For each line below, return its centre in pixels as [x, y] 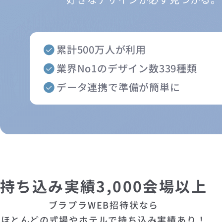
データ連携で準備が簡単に [118, 87]
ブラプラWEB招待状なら [104, 205]
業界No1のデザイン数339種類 [127, 68]
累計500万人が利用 [101, 50]
